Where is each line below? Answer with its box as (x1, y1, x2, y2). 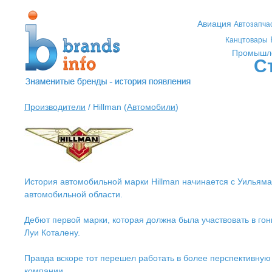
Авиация (197, 19, 231, 29)
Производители (24, 102, 86, 112)
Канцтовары (225, 36, 268, 44)
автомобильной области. (24, 189, 123, 199)
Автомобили (127, 102, 175, 112)
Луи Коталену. (24, 228, 80, 237)
